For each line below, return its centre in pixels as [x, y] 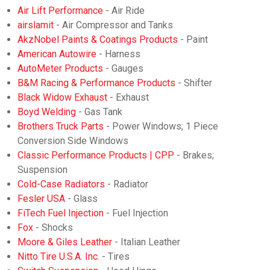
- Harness [118, 54]
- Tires [114, 256]
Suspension [42, 169]
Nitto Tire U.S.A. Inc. [58, 256]
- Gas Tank [99, 111]
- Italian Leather [146, 242]
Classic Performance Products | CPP [96, 155]
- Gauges [123, 68]
